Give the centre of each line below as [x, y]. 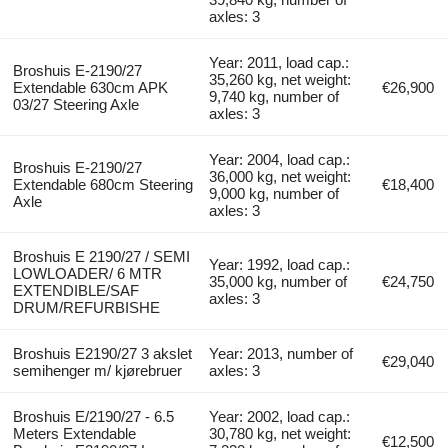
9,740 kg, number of [274, 97]
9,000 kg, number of [274, 194]
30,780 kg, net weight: [280, 434]
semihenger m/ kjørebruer [97, 371]
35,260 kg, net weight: [280, 80]
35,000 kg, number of [278, 282]
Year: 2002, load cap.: [280, 417]
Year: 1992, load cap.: [280, 265]
